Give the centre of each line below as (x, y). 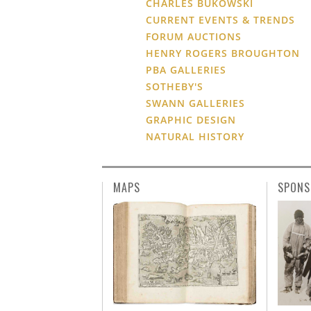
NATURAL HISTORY (195, 136)
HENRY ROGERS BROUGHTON (223, 53)
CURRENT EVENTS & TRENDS (221, 19)
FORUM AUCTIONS (194, 36)
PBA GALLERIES (186, 69)
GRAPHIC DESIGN (191, 119)
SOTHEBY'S (175, 86)
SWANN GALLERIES (196, 103)
